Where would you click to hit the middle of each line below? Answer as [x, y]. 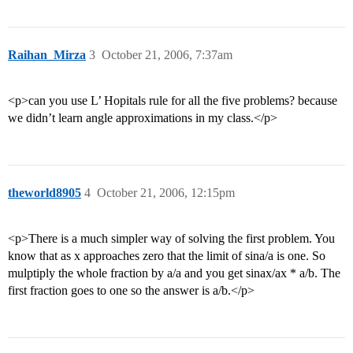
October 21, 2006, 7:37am [167, 55]
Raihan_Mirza [47, 55]
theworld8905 [45, 193]
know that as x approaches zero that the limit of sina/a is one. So [167, 256]
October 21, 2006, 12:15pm [166, 193]
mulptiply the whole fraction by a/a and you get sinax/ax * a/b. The [174, 273]
